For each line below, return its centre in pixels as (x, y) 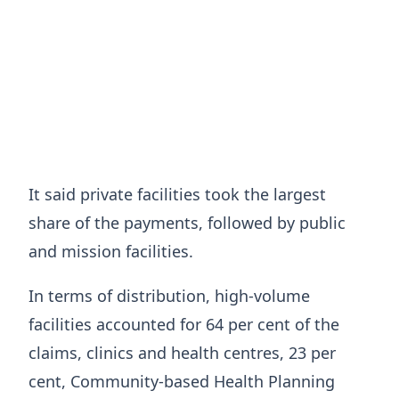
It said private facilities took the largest (177, 194)
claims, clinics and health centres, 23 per (182, 352)
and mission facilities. (111, 251)
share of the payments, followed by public (187, 222)
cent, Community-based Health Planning (182, 381)
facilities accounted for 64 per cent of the (184, 324)
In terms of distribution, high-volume (169, 295)
